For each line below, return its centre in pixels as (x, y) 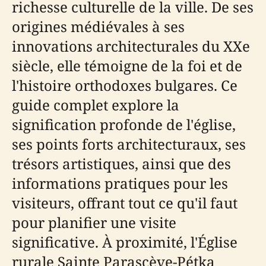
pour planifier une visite (94, 222)
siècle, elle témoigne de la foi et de (127, 66)
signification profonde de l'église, (124, 124)
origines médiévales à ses (98, 26)
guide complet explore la (96, 105)
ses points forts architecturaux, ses (129, 144)
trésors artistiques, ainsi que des (121, 164)
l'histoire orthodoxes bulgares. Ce (125, 85)
